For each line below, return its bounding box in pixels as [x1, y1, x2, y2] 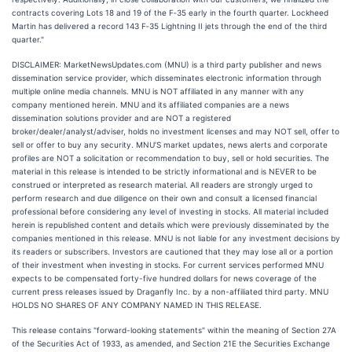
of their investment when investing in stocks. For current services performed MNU [12, 260, 324, 269]
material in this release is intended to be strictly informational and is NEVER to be [12, 167, 317, 176]
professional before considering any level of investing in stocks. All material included [12, 207, 328, 216]
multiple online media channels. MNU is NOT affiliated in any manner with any [12, 86, 304, 96]
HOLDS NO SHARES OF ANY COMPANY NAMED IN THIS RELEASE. [12, 300, 262, 310]
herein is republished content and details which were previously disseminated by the [12, 220, 329, 229]
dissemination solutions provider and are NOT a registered [12, 113, 231, 123]
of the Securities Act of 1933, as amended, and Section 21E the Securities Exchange [12, 339, 330, 348]
